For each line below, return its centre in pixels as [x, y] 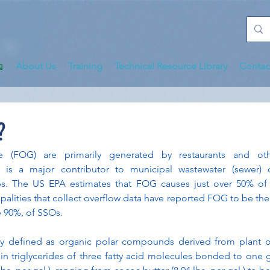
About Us [36, 66]
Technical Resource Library [171, 66]
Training [85, 66]
